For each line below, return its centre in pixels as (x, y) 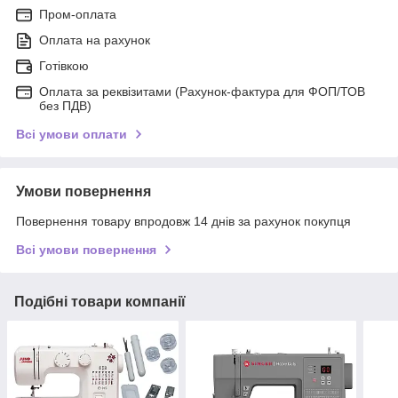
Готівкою (64, 65)
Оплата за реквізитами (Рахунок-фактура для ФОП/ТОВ (202, 91)
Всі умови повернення (86, 249)
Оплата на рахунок (95, 40)
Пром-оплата (78, 14)
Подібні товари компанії (100, 301)
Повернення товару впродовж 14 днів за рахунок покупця (183, 221)
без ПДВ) (65, 105)
